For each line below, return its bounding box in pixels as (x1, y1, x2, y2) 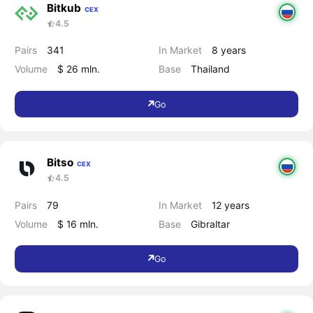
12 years (212, 198, 250, 211)
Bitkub (46, 1, 81, 15)
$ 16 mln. (57, 217, 99, 230)
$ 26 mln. (57, 63, 100, 75)
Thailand (191, 63, 231, 75)
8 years (212, 44, 247, 57)
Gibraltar (191, 217, 231, 230)
